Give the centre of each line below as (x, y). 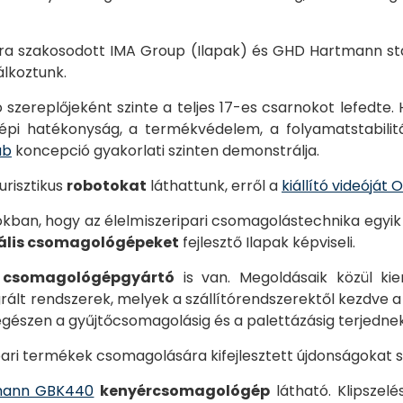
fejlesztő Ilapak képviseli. (267, 242)
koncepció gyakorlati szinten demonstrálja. (166, 151)
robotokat (107, 186)
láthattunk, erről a (214, 186)
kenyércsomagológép (185, 391)
